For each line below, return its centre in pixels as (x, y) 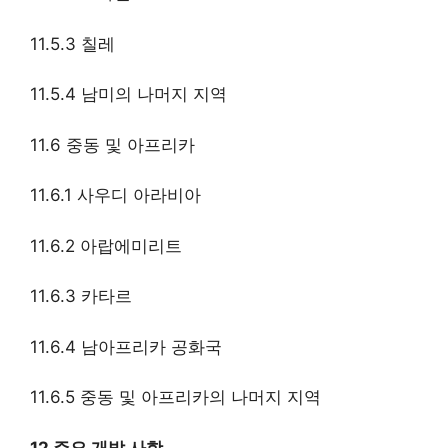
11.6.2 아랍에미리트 (106, 245)
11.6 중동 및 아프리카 (112, 144)
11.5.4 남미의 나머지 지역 (128, 94)
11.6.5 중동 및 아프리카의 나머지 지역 (175, 397)
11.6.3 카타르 (81, 296)
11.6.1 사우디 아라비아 (115, 195)
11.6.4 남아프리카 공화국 (126, 346)
